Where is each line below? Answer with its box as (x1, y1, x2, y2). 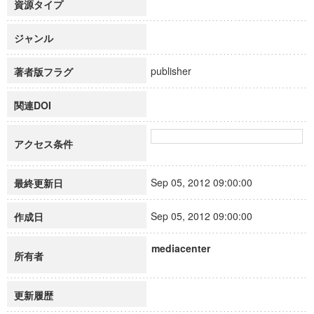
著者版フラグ (14, 64, 73, 78)
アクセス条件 (14, 137, 73, 151)
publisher (151, 64, 204, 78)
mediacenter (151, 241, 210, 255)
